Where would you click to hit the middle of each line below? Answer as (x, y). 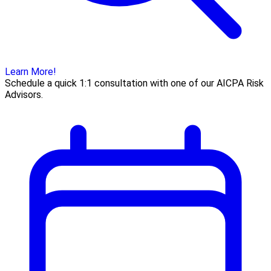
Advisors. (24, 94)
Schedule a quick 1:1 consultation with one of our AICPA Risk (134, 83)
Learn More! (31, 71)
